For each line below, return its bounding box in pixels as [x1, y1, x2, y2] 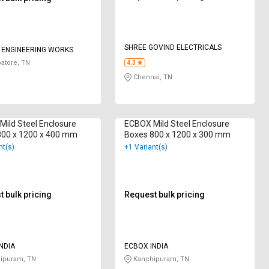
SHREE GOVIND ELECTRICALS [124, 43, 222, 52]
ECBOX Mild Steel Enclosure [124, 119, 230, 129]
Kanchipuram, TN [131, 255, 190, 264]
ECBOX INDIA [124, 242, 169, 251]
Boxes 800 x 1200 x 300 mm [124, 130, 231, 140]
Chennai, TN [131, 73, 173, 81]
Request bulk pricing [124, 190, 205, 200]
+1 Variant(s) [124, 143, 168, 152]
